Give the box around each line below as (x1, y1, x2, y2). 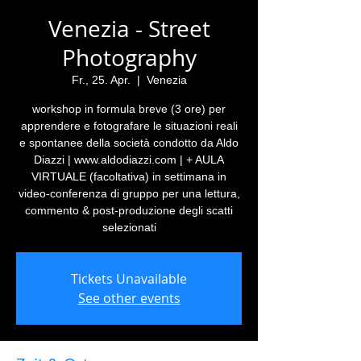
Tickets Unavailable (71, 270, 187, 288)
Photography (61, 43, 197, 73)
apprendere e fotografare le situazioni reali (20, 119, 238, 132)
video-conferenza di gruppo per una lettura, (18, 187, 240, 200)
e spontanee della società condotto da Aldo (19, 136, 239, 149)
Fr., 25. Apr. (71, 73, 131, 86)
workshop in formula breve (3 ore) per (32, 102, 226, 115)
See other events (77, 289, 180, 307)
